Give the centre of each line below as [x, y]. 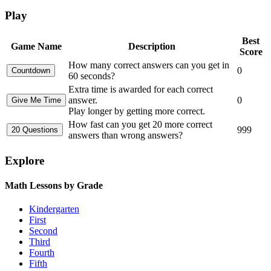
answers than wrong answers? [126, 135]
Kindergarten [54, 209]
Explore [24, 160]
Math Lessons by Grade [54, 186]
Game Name [36, 47]
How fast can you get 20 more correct [140, 125]
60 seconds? [92, 76]
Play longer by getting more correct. [137, 111]
